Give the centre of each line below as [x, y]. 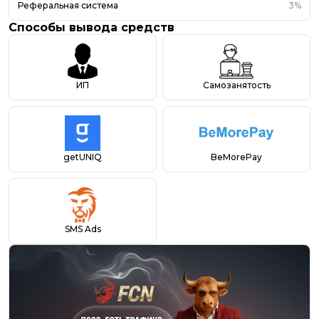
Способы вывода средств [91, 27]
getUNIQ [83, 157]
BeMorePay [236, 157]
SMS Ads [83, 229]
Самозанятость [236, 85]
